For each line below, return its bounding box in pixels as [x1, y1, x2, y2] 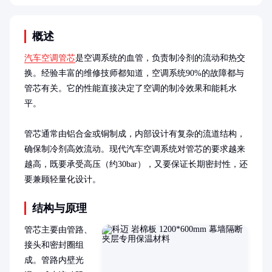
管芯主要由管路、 [24, 225, 92, 234]
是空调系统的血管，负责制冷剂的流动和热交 [75, 53, 245, 63]
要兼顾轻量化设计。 [24, 174, 101, 184]
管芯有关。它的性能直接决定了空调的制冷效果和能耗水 [24, 83, 237, 93]
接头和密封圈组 [24, 240, 84, 250]
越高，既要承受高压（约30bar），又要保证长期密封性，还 [24, 159, 248, 169]
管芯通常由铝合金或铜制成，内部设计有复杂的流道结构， [24, 129, 245, 138]
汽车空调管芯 [24, 53, 75, 63]
